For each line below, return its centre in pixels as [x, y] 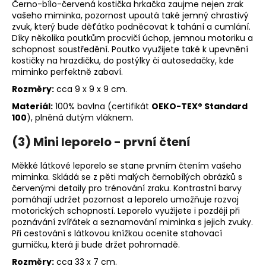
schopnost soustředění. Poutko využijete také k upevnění [130, 49]
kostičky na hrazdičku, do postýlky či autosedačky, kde [123, 60]
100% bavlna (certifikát [102, 106]
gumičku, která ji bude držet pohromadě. [96, 244]
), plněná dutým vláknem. [80, 117]
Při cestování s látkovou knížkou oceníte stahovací [117, 233]
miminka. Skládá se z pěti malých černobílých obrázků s [127, 177]
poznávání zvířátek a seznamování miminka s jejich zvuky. [132, 222]
